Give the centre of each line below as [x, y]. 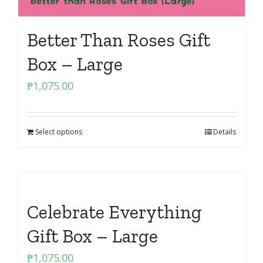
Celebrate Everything [114, 212]
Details [225, 132]
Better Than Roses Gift [119, 40]
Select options [59, 132]
